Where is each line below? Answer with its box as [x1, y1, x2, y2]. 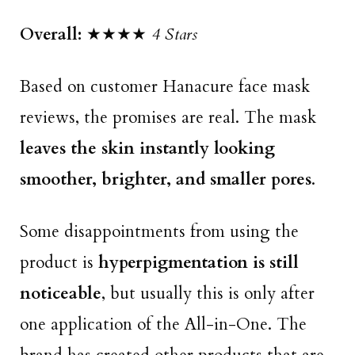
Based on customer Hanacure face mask [20, 74, 310, 98]
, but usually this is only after [101, 282, 315, 306]
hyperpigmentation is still [98, 251, 299, 275]
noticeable [20, 282, 101, 306]
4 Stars [151, 22, 197, 46]
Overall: [20, 22, 82, 46]
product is [20, 251, 98, 275]
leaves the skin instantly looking [20, 136, 275, 160]
